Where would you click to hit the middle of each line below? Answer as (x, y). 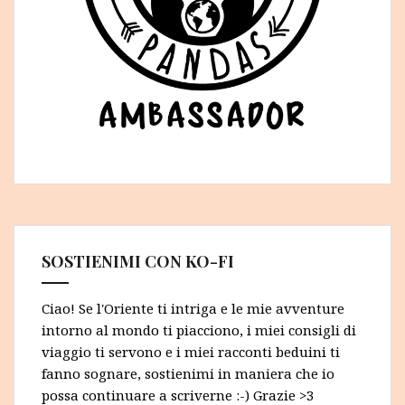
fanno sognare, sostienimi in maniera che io (188, 373)
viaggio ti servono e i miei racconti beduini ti (191, 351)
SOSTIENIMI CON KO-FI (138, 261)
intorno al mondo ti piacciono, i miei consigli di (199, 330)
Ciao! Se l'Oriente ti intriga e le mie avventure (193, 308)
